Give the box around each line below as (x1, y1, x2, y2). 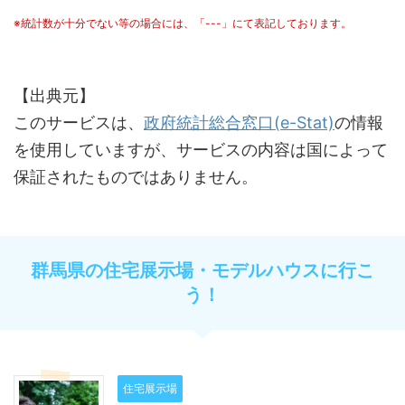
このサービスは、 (14, 112, 144, 132)
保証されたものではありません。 (14, 166, 258, 186)
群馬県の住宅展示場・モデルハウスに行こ (31, 259, 374, 281)
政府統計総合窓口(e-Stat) (144, 112, 334, 132)
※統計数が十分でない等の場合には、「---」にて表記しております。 (14, 15, 352, 30)
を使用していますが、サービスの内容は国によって (14, 139, 388, 159)
